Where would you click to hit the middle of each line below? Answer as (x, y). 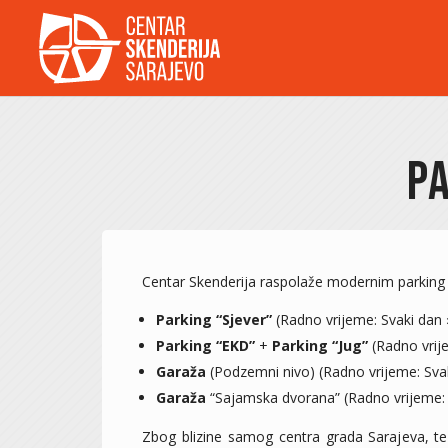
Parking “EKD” (205, 345)
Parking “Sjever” (214, 319)
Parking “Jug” (320, 345)
